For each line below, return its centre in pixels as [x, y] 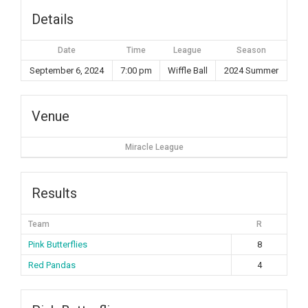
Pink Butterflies [58, 244]
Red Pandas [52, 265]
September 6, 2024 [67, 70]
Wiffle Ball [188, 70]
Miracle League [154, 147]
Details [53, 19]
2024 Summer [251, 70]
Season [251, 50]
